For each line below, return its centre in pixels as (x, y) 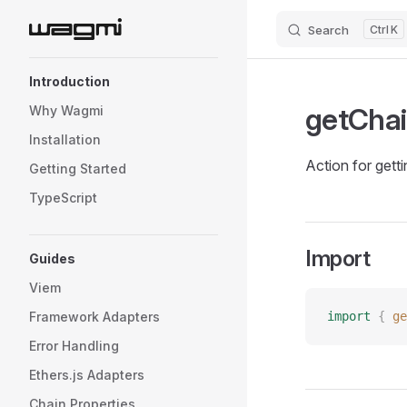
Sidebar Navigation (91, 69)
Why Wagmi (66, 110)
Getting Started (78, 169)
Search (328, 30)
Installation (65, 139)
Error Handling (74, 346)
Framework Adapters (94, 317)
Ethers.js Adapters (87, 375)
